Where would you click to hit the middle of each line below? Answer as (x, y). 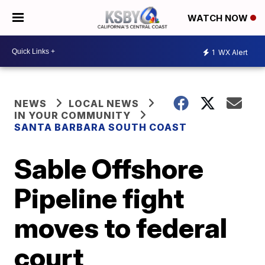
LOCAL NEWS (104, 104)
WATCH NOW (219, 18)
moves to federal (121, 228)
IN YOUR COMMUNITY (73, 115)
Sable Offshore (109, 169)
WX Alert (232, 52)
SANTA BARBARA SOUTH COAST (101, 127)
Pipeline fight (99, 198)
